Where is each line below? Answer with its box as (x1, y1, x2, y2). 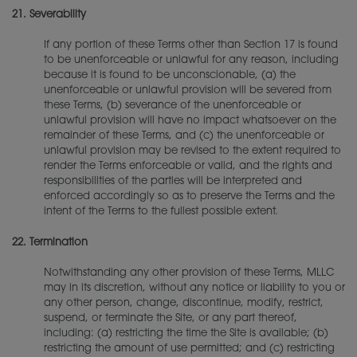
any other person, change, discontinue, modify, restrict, (44, 298, 324, 308)
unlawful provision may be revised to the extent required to (44, 146, 341, 156)
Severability (29, 9, 86, 20)
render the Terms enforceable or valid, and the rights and (44, 161, 332, 171)
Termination (29, 237, 88, 248)
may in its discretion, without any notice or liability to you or (44, 283, 345, 293)
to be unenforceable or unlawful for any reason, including (44, 55, 339, 65)
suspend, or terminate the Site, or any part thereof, (44, 313, 297, 324)
